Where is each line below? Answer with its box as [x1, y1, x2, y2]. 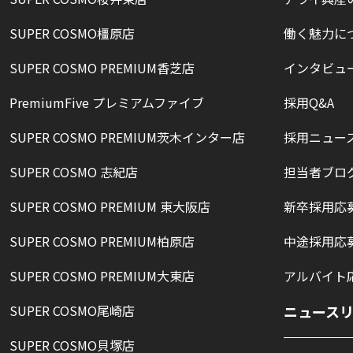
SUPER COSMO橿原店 [9, 24, 135, 43]
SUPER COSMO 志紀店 [9, 162, 138, 181]
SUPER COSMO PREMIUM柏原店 [9, 232, 195, 251]
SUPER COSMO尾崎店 [9, 301, 135, 320]
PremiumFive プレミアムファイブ [9, 93, 204, 112]
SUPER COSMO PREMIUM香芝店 [9, 58, 195, 77]
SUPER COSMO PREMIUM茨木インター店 [9, 128, 245, 147]
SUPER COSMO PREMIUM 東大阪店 [9, 197, 210, 216]
